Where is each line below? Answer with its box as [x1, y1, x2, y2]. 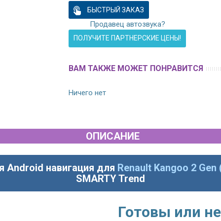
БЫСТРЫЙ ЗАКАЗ [86, 6, 144, 14]
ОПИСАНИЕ [85, 130, 140, 143]
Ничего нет [69, 88, 106, 98]
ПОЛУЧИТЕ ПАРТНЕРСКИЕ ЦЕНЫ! [74, 34, 181, 42]
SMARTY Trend [76, 173, 145, 185]
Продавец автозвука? [89, 20, 165, 29]
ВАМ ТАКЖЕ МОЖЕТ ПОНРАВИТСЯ [69, 64, 203, 74]
